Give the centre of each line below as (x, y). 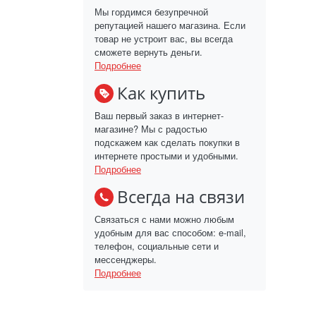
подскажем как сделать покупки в (167, 142)
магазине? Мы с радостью (151, 129)
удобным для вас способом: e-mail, (170, 233)
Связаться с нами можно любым (164, 219)
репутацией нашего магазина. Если (170, 25)
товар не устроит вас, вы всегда (164, 39)
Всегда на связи (181, 197)
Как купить (161, 93)
